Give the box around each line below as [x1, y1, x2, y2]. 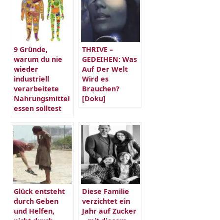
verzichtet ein [82, 196, 130, 206]
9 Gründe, [14, 45, 48, 55]
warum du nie [14, 55, 62, 64]
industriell [14, 74, 49, 84]
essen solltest [14, 104, 61, 113]
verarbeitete [14, 84, 59, 94]
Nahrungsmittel [14, 94, 70, 104]
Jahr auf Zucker [82, 206, 137, 216]
